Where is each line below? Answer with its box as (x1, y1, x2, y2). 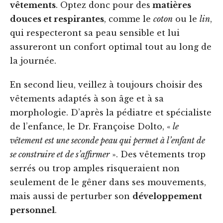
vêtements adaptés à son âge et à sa (10, 94, 164, 104)
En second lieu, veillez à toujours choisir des (10, 80, 203, 90)
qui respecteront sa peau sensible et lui (10, 28, 180, 38)
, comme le (104, 14, 153, 24)
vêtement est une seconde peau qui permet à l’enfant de (10, 135, 205, 146)
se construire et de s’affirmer (10, 149, 110, 160)
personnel (10, 205, 55, 216)
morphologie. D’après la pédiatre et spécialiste (10, 108, 212, 118)
